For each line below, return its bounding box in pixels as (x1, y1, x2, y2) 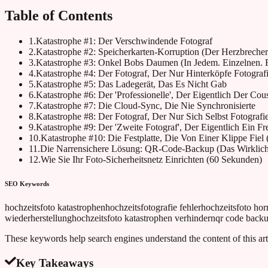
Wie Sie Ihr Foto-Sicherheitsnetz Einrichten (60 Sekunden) (41, 154, 262, 165)
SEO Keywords (5, 179, 49, 187)
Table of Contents (5, 8, 112, 24)
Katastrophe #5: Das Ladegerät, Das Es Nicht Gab (36, 79, 227, 90)
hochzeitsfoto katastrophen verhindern (72, 212, 215, 223)
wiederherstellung (5, 212, 72, 223)
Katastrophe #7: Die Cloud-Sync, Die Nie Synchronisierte (36, 100, 255, 111)
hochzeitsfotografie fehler (105, 202, 201, 212)
